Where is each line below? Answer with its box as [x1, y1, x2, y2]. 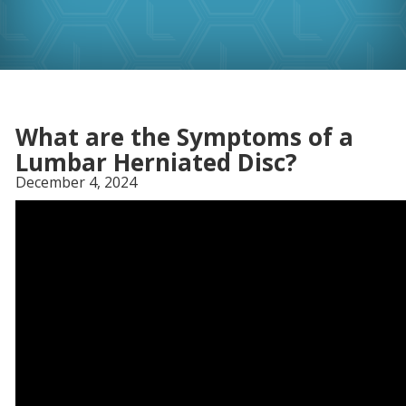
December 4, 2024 [15, 172, 138, 192]
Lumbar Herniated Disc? [15, 146, 298, 179]
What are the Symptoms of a [15, 121, 354, 153]
